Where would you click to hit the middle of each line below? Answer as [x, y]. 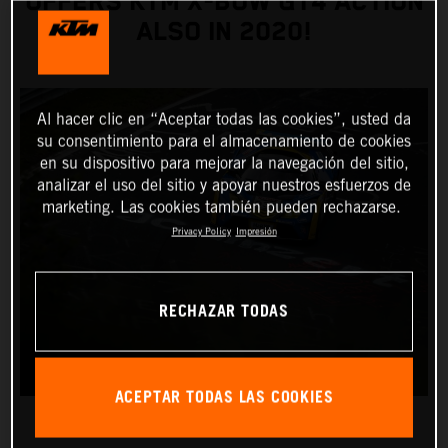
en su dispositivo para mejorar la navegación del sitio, [224, 163]
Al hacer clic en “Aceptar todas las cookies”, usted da [224, 119]
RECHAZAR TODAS [223, 312]
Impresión [256, 231]
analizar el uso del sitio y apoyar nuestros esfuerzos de [224, 185]
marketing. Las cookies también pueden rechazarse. [221, 207]
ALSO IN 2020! [224, 33]
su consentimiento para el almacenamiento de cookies [224, 141]
